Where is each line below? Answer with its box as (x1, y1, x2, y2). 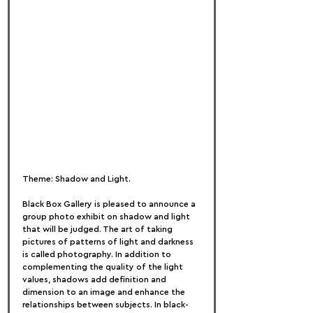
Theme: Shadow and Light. (22, 175, 131, 183)
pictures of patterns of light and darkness (22, 238, 196, 246)
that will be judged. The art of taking (22, 225, 175, 233)
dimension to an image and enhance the (22, 288, 187, 296)
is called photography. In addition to (22, 250, 173, 259)
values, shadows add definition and (22, 275, 168, 284)
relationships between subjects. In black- (22, 300, 189, 309)
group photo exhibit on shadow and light (22, 212, 192, 221)
